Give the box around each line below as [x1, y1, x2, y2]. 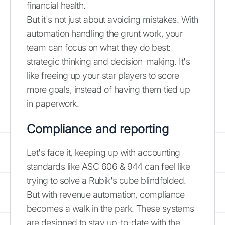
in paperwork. [27, 98, 79, 109]
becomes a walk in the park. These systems [27, 203, 194, 214]
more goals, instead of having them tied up [27, 84, 190, 95]
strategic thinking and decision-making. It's [27, 56, 190, 67]
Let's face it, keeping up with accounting [27, 147, 180, 158]
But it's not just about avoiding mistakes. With [27, 14, 198, 25]
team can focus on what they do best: [27, 42, 171, 53]
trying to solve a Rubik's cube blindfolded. [27, 175, 186, 186]
